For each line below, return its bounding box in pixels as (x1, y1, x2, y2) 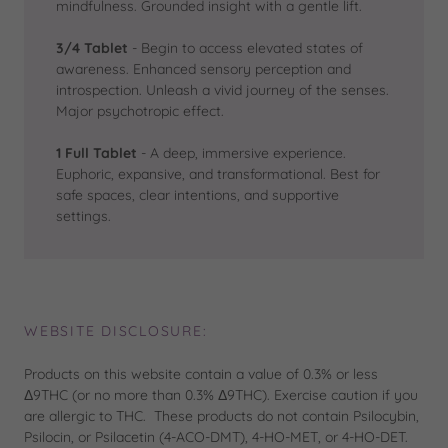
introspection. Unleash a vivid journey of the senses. (56, 81, 389, 100)
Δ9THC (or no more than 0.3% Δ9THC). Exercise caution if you (24, 386, 418, 405)
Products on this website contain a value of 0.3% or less (24, 365, 378, 384)
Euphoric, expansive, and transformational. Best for (56, 165, 380, 184)
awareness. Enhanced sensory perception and (56, 60, 351, 79)
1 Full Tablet (56, 144, 137, 163)
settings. (56, 207, 111, 226)
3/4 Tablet (56, 39, 128, 58)
